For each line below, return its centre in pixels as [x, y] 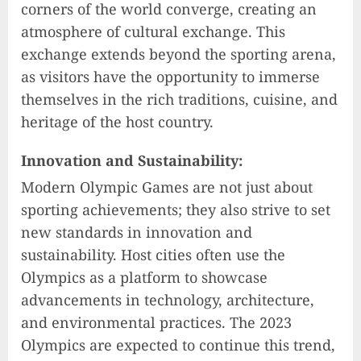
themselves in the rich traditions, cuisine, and [179, 100]
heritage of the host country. [117, 122]
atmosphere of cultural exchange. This [153, 32]
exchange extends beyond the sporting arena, [178, 54]
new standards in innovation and [137, 232]
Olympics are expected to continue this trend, [178, 345]
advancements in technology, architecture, [168, 300]
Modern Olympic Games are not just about [167, 187]
